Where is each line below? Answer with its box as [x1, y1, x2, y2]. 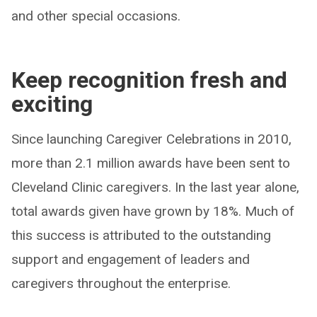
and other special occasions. [11, 7, 180, 24]
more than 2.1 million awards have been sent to [11, 154, 290, 171]
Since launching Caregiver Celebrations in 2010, [11, 130, 292, 147]
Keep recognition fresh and [11, 66, 287, 93]
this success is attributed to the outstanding [11, 226, 271, 243]
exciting [11, 90, 93, 117]
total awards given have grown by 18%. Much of [11, 202, 294, 219]
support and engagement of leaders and [11, 250, 250, 267]
